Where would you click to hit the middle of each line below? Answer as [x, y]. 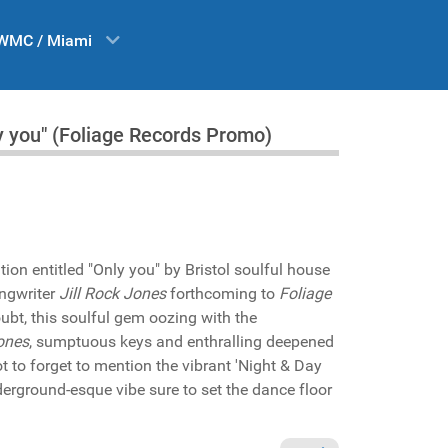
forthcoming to [222, 293]
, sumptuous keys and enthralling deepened [181, 341]
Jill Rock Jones [112, 293]
